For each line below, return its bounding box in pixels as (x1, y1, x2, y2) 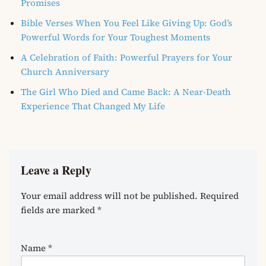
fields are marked (21, 204, 97, 217)
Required (200, 189, 239, 202)
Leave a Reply (21, 161, 91, 179)
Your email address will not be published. (21, 189, 198, 202)
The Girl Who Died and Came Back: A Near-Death (21, 85, 231, 99)
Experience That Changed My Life (21, 100, 165, 113)
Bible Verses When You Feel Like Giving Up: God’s (21, 17, 232, 30)
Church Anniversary (21, 65, 109, 78)
